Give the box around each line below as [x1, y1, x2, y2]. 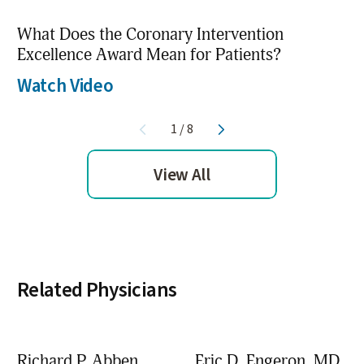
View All [154, 162, 210, 187]
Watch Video [17, 72, 114, 100]
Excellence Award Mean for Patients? [17, 44, 282, 67]
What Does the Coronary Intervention [17, 24, 284, 46]
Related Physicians [17, 275, 177, 305]
